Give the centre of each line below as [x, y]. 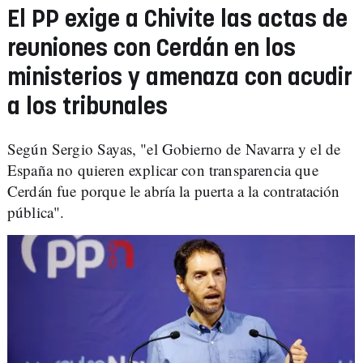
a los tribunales [88, 107]
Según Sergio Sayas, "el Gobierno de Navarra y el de [174, 149]
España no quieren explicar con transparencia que [163, 170]
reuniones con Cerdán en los [152, 49]
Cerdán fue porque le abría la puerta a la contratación [174, 191]
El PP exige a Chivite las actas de [177, 20]
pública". [36, 212]
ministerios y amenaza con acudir [180, 78]
